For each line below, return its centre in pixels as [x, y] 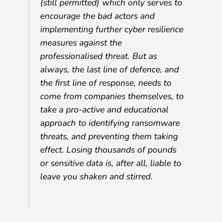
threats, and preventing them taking [109, 137]
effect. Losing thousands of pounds [109, 150]
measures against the [81, 43]
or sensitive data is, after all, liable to [111, 163]
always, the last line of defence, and [110, 70]
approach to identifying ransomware [110, 123]
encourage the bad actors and [98, 16]
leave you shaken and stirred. [97, 177]
